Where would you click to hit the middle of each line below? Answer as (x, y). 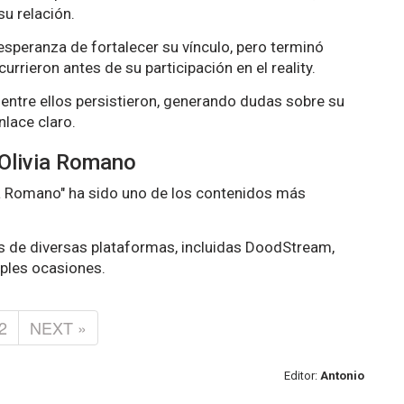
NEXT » (58, 327)
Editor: (302, 375)
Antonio (342, 375)
